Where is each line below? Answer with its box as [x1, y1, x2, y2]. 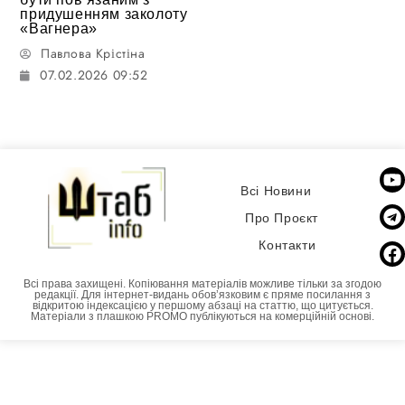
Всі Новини [240, 184, 312, 199]
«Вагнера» [20, 20, 98, 36]
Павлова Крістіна [41, 43, 146, 62]
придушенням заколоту [20, 5, 188, 22]
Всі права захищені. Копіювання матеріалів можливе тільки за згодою [24, 277, 381, 290]
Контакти [259, 238, 316, 253]
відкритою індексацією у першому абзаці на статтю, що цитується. [32, 298, 373, 312]
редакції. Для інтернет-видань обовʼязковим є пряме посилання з [34, 287, 371, 301]
